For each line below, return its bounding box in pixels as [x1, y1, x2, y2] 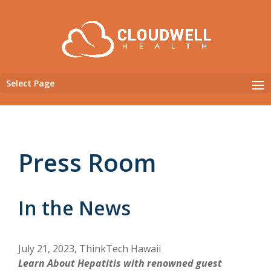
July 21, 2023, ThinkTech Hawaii [18, 241, 162, 255]
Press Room [18, 145, 157, 179]
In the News [18, 194, 131, 221]
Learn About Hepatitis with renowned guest [18, 256, 223, 270]
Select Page [6, 77, 54, 89]
